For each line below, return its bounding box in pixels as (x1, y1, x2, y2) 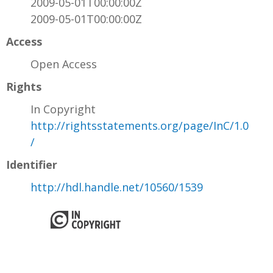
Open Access (30, 57, 97, 72)
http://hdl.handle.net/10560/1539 (30, 180, 203, 195)
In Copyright (30, 102, 96, 117)
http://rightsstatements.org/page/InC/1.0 (30, 118, 249, 133)
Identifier (6, 157, 57, 172)
